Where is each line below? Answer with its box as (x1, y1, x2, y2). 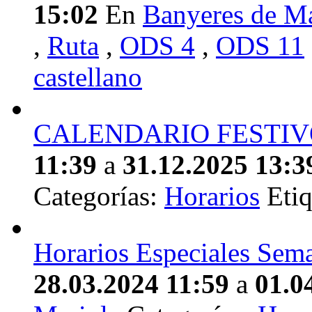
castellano (33, 62, 142, 93)
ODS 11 (216, 31, 304, 61)
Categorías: (33, 181, 164, 212)
